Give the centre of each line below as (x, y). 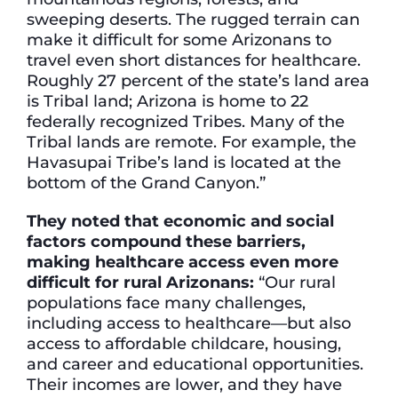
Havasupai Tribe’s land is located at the (184, 163)
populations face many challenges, (166, 303)
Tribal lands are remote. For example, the (191, 142)
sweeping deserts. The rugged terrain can (193, 20)
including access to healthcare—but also (189, 323)
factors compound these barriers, (166, 242)
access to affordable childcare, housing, (184, 344)
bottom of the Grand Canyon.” (148, 183)
